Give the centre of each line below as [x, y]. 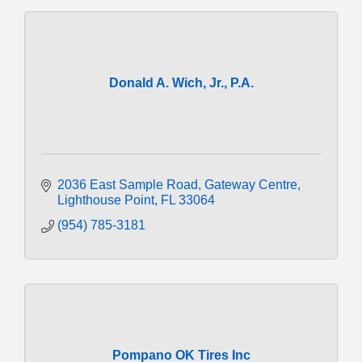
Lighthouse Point [106, 200]
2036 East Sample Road [128, 184]
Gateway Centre [251, 184]
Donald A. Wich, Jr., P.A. [181, 82]
